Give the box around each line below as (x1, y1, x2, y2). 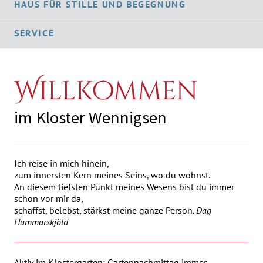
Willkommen (14, 74, 198, 109)
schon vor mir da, (14, 193, 83, 204)
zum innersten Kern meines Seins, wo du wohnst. (14, 169, 210, 181)
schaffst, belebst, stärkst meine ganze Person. (14, 204, 196, 216)
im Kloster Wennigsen (14, 107, 167, 128)
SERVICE (14, 26, 55, 39)
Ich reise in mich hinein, (14, 157, 109, 169)
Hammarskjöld (14, 216, 68, 228)
